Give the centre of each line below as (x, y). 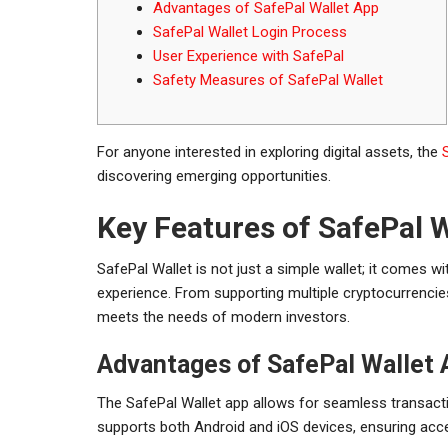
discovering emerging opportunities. (214, 175)
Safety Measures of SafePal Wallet (268, 79)
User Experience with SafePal (248, 55)
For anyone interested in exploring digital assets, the (269, 151)
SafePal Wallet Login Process (250, 31)
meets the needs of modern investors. (223, 316)
